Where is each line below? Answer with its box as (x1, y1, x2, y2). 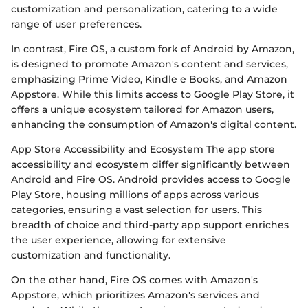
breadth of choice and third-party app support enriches (11, 219, 289, 232)
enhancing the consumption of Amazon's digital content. (11, 118, 296, 131)
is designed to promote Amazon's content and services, (11, 58, 288, 71)
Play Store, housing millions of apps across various (11, 188, 259, 201)
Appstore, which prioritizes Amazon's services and (11, 289, 260, 302)
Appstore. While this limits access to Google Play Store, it (11, 88, 294, 101)
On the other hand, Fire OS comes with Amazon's (11, 274, 258, 287)
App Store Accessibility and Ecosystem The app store (11, 143, 275, 156)
